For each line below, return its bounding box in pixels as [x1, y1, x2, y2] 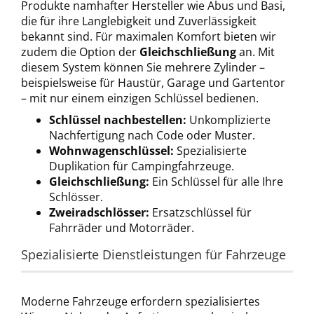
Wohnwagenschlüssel [49, 143, 170, 158]
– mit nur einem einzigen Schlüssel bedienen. [21, 90, 259, 106]
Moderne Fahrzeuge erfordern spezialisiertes [21, 294, 260, 309]
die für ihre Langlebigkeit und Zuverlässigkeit [21, 13, 257, 29]
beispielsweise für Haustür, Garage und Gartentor [21, 75, 285, 90]
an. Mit [236, 44, 275, 60]
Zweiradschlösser [49, 205, 146, 220]
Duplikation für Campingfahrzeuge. [49, 158, 234, 174]
